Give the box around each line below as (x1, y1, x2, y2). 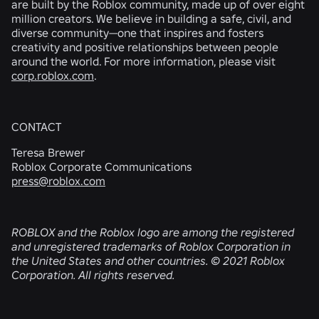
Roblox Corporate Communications (11, 159, 192, 174)
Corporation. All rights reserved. (11, 268, 175, 282)
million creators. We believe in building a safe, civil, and (11, 11, 291, 26)
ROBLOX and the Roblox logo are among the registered (11, 225, 294, 239)
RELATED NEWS (118, 296, 201, 310)
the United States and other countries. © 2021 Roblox (11, 253, 285, 268)
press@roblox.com (11, 174, 105, 188)
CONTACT (11, 120, 61, 134)
